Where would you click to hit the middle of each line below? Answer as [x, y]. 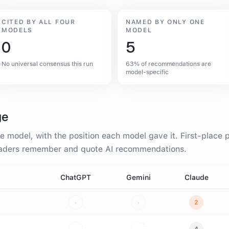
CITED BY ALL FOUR [39, 22]
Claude [196, 177]
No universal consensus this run [47, 64]
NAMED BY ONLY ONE [165, 22]
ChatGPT [75, 177]
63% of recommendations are [168, 64]
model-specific [147, 72]
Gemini [139, 177]
